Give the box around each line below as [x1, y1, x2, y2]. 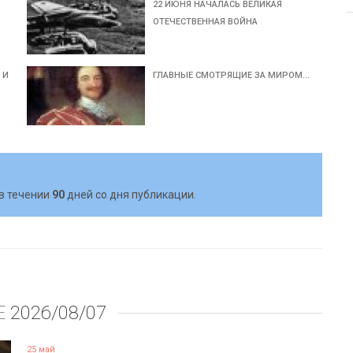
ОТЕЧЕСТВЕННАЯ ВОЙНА [153, 17, 258, 27]
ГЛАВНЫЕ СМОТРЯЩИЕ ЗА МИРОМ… [153, 70, 310, 80]
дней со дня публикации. [65, 188, 196, 201]
